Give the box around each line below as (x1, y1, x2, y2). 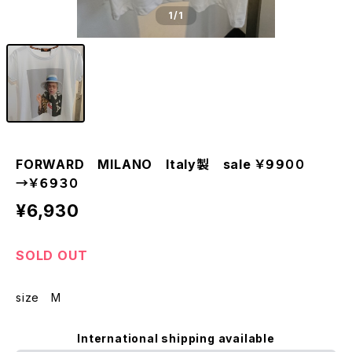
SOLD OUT (16, 247, 88, 263)
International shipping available (77, 332, 275, 345)
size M (16, 291, 61, 304)
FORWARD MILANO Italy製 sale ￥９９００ (16, 156, 306, 172)
